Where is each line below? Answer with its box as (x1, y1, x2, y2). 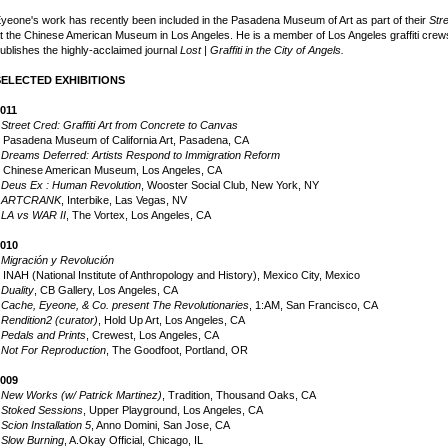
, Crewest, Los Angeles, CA (86, 329, 219, 341)
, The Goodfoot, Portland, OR (106, 344, 248, 356)
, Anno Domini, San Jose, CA (91, 419, 230, 431)
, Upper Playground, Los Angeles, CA (83, 404, 263, 416)
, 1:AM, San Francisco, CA (249, 299, 378, 311)
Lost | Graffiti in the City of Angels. (180, 44, 344, 56)
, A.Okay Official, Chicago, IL (64, 434, 203, 446)
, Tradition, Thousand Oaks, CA (162, 389, 316, 401)
